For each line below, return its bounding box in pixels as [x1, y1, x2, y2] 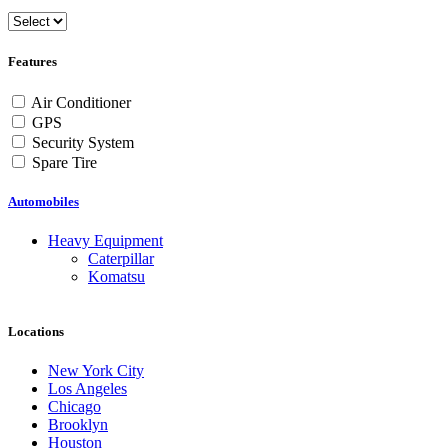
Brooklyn [48, 416, 108, 434]
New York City [48, 362, 144, 380]
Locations [8, 324, 64, 340]
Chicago [48, 398, 101, 416]
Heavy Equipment [48, 232, 163, 250]
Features [8, 53, 57, 69]
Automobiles [8, 193, 79, 209]
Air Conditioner [31, 93, 131, 111]
